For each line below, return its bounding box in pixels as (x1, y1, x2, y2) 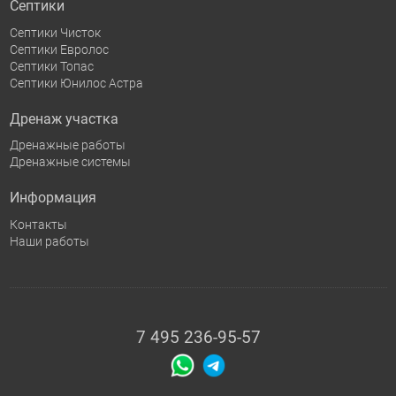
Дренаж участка (9, 110, 118, 127)
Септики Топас (9, 58, 94, 73)
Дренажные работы (9, 138, 126, 153)
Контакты (9, 217, 67, 232)
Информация (9, 189, 96, 207)
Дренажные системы (9, 155, 131, 170)
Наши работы (9, 233, 89, 248)
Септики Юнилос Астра (9, 75, 143, 90)
